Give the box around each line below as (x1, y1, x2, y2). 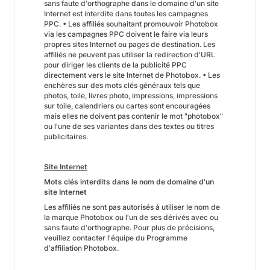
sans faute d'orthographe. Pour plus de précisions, (44, 223, 215, 232)
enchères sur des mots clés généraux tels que (44, 81, 200, 90)
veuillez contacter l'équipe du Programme (44, 233, 187, 242)
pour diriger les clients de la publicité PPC (44, 60, 187, 69)
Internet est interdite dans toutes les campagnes (44, 9, 208, 18)
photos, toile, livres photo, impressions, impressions (44, 91, 218, 100)
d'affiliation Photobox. (44, 243, 119, 253)
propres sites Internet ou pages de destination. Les (44, 40, 215, 49)
